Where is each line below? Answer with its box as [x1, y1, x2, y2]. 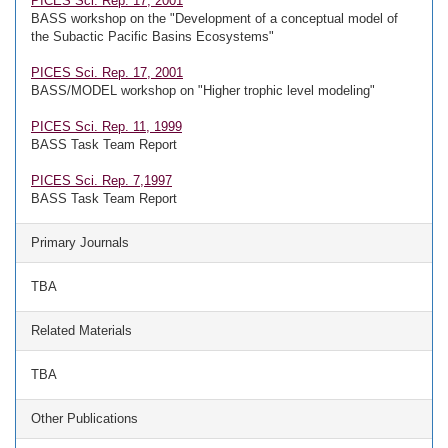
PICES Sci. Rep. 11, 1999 [31, 119, 182, 134]
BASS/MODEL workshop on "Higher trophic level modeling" [31, 83, 375, 98]
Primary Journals [31, 235, 129, 250]
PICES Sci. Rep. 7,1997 [31, 173, 172, 188]
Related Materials [31, 323, 132, 338]
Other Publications [31, 411, 138, 426]
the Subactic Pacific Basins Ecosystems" [31, 29, 274, 44]
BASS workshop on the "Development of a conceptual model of [31, 11, 398, 26]
